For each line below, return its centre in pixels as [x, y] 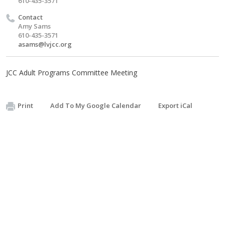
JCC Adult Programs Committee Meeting [72, 73]
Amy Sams [34, 26]
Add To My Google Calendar [96, 105]
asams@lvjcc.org [45, 44]
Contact [30, 17]
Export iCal [175, 105]
